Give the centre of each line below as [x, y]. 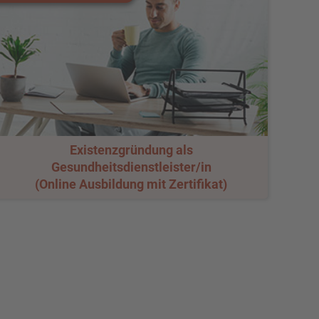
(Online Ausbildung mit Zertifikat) [131, 184]
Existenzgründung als [131, 150]
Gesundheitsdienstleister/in [131, 167]
